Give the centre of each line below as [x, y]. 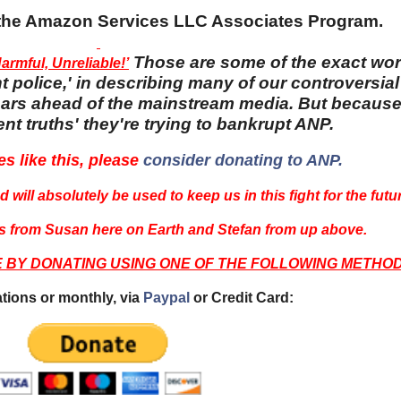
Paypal [166, 298]
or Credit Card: [241, 298]
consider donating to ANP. [243, 161]
